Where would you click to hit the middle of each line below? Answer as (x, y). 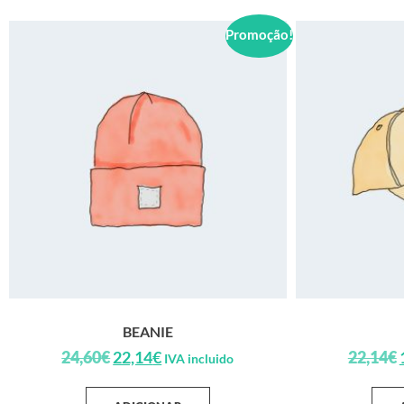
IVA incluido (199, 358)
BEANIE (147, 331)
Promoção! (259, 34)
